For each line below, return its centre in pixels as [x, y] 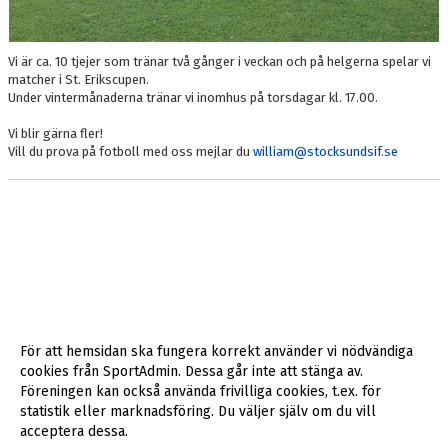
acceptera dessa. [74, 431]
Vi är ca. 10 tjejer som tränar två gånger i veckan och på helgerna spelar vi [219, 61]
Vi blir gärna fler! [55, 133]
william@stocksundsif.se [325, 151]
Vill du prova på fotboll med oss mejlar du [130, 151]
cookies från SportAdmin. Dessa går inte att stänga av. [191, 371]
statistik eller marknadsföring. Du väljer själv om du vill [198, 411]
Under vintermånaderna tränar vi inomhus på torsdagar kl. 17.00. [194, 97]
